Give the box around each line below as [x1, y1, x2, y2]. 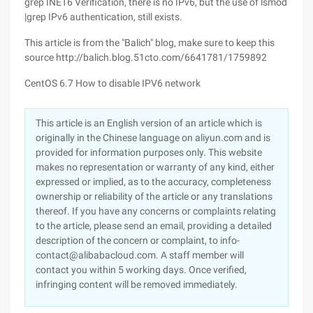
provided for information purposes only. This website [36, 147, 262, 158]
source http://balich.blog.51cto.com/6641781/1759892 [24, 52, 267, 63]
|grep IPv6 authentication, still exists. [24, 11, 182, 22]
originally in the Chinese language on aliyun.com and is [36, 132, 270, 143]
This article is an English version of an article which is [36, 117, 262, 129]
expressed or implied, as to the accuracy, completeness [36, 176, 271, 187]
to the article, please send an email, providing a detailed [36, 220, 272, 231]
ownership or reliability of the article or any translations [36, 191, 272, 202]
